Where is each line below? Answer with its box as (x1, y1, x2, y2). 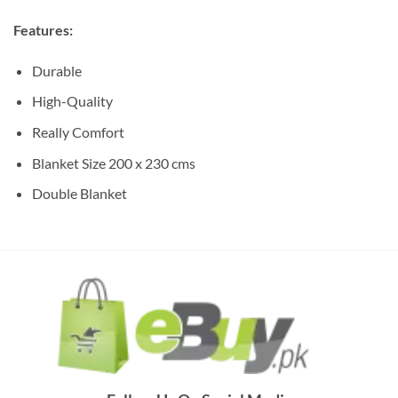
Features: (13, 20, 73, 38)
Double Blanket (31, 185, 127, 203)
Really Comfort (31, 123, 124, 140)
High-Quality (31, 92, 113, 110)
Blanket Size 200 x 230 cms (31, 154, 195, 171)
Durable (31, 61, 82, 79)
